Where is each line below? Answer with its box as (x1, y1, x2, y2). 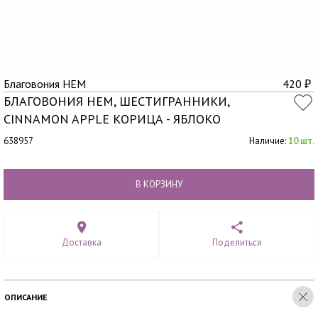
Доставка (61, 236, 102, 248)
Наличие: (249, 135, 288, 147)
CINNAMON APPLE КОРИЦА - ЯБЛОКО (4, 111, 221, 127)
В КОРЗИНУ (136, 178, 182, 190)
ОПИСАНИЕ (4, 292, 48, 302)
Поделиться (212, 236, 262, 248)
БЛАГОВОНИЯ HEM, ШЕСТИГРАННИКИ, (4, 93, 229, 109)
